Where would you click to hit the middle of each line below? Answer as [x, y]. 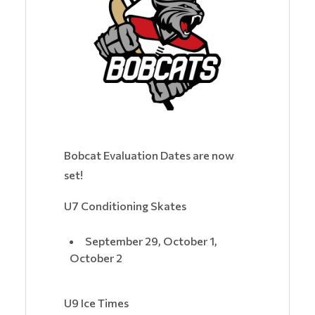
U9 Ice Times [96, 303]
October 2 [96, 258]
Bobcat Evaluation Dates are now [149, 155]
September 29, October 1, [151, 241]
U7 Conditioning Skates [125, 206]
